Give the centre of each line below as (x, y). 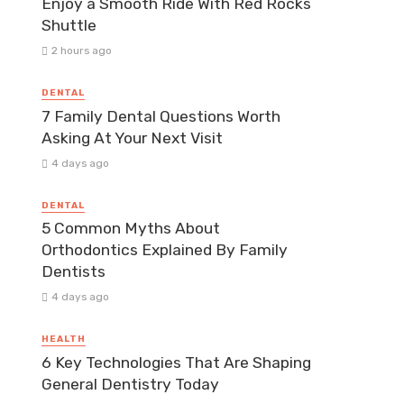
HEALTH (64, 340)
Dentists (73, 272)
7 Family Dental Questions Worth (161, 116)
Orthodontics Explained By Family (165, 250)
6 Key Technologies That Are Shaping (176, 362)
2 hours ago (81, 51)
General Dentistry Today (130, 384)
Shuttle (69, 26)
